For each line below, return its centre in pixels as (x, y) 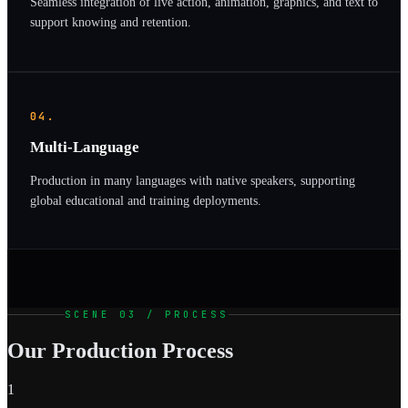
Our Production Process (120, 351)
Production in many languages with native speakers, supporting (193, 180)
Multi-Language (85, 148)
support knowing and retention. (111, 22)
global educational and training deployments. (146, 200)
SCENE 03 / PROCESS (147, 315)
